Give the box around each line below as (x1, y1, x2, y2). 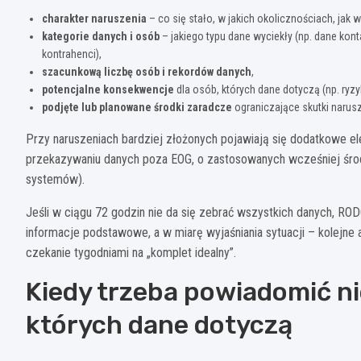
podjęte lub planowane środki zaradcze (42, 100, 232, 114)
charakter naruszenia (42, 11, 147, 25)
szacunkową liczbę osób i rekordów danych (42, 64, 251, 78)
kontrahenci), (42, 47, 102, 60)
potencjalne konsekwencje (42, 82, 174, 96)
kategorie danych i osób (42, 29, 160, 43)
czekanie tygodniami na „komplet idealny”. (26, 244, 236, 260)
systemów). (26, 171, 85, 187)
